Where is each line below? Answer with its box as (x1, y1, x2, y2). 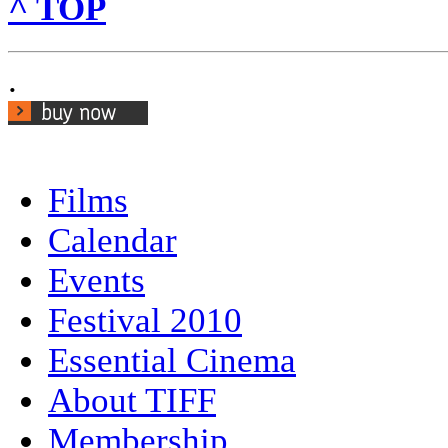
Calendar (48, 220, 177, 260)
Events (48, 260, 145, 300)
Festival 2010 (48, 300, 242, 340)
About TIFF (48, 380, 216, 420)
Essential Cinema (48, 340, 296, 380)
